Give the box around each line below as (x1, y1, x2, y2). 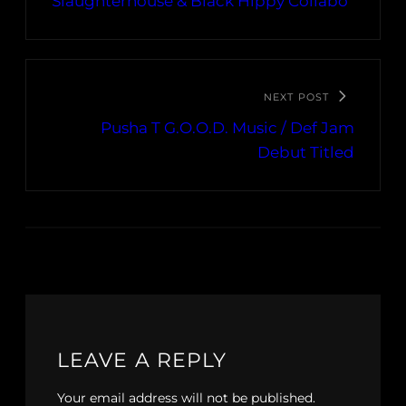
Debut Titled (257, 143, 354, 162)
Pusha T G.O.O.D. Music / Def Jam (101, 119, 354, 138)
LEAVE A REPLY (57, 348, 227, 373)
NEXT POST (264, 91, 329, 104)
